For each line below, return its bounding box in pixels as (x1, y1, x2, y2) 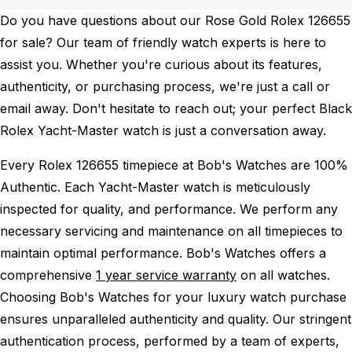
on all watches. (236, 266, 330, 283)
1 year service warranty (96, 266, 236, 283)
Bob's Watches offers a (186, 244, 326, 261)
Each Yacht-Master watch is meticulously (64, 178, 310, 195)
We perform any (240, 200, 338, 217)
